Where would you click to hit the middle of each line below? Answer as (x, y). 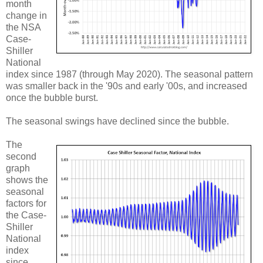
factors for (26, 203)
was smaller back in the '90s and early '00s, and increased (127, 86)
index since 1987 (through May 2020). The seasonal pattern (129, 74)
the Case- (26, 215)
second (21, 156)
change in (26, 15)
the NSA (23, 27)
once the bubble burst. (52, 97)
